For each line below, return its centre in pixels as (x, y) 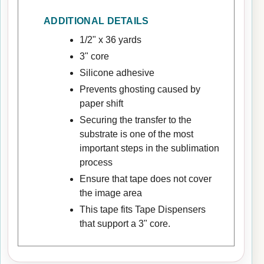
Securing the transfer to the (135, 120)
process (96, 162)
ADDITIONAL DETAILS (96, 21)
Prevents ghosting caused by (140, 89)
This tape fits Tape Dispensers (142, 209)
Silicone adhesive (117, 72)
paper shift (101, 103)
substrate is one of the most (136, 134)
